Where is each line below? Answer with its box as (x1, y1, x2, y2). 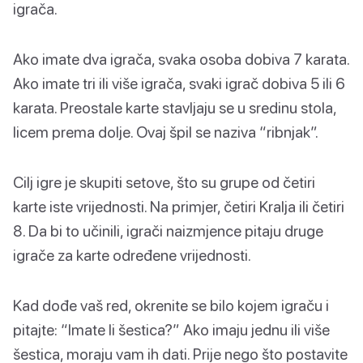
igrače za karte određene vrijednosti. (13, 245, 251, 264)
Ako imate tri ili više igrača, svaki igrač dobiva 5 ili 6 (13, 73, 345, 92)
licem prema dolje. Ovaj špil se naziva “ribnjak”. (13, 122, 318, 141)
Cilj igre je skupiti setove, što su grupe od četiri (13, 172, 315, 191)
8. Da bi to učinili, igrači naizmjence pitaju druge (13, 220, 323, 240)
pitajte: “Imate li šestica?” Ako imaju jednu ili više (13, 319, 330, 339)
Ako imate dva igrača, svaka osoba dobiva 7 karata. (13, 49, 349, 68)
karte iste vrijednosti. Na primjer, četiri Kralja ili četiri (13, 196, 344, 216)
